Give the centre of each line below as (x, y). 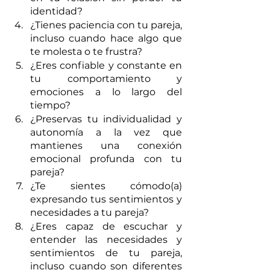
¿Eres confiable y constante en (106, 65)
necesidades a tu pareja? (91, 212)
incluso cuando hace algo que (106, 38)
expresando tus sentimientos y (106, 199)
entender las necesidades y (106, 239)
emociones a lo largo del (106, 92)
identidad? (58, 11)
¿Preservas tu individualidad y (106, 119)
